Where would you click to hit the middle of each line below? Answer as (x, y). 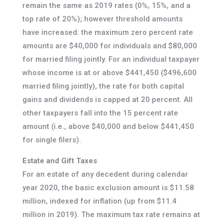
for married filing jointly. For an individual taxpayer (111, 59)
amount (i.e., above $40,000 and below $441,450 (108, 127)
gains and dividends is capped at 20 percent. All (107, 100)
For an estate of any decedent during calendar (105, 174)
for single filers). (52, 140)
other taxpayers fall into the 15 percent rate (100, 113)
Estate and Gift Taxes (59, 161)
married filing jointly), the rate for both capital (103, 86)
